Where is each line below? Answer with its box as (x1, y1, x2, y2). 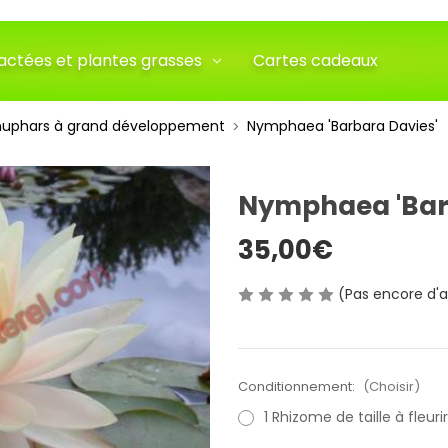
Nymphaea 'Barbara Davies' (247, 116, 438, 136)
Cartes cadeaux (252, 49, 378, 73)
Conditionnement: (238, 376, 358, 396)
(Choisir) (362, 376, 420, 396)
